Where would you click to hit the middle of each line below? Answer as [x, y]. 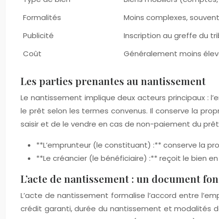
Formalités [42, 17]
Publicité [38, 35]
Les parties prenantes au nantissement [113, 81]
